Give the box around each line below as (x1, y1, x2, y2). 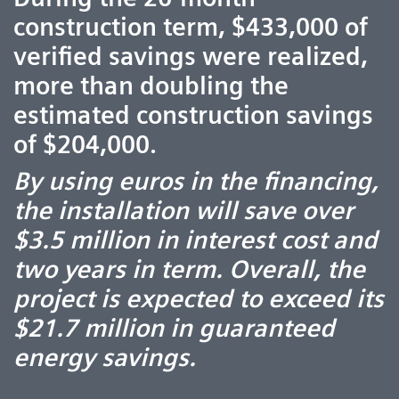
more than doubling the (13, 70, 289, 102)
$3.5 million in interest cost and (13, 224, 378, 256)
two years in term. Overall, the (13, 254, 365, 285)
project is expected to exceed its (13, 283, 384, 314)
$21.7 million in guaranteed (13, 313, 335, 344)
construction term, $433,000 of (13, 12, 368, 43)
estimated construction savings (13, 100, 373, 131)
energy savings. (13, 342, 196, 373)
